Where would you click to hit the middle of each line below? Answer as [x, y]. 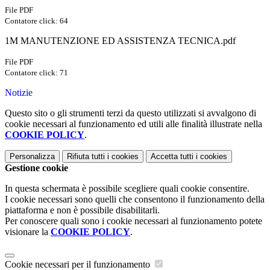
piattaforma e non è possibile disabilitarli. [82, 210]
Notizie [19, 93]
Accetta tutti [172, 157]
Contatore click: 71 [36, 73]
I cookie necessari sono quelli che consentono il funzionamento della [135, 199]
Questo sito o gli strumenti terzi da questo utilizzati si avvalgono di [130, 113]
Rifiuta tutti [86, 157]
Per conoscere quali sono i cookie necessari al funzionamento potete [133, 221]
